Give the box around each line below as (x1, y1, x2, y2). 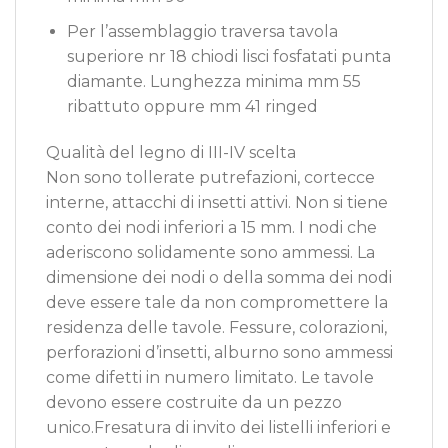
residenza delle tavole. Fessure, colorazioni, (46, 317, 387, 337)
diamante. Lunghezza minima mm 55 (66, 72, 361, 92)
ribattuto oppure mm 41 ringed (66, 97, 318, 117)
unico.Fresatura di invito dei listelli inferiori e (46, 417, 391, 437)
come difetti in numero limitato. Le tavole (46, 367, 374, 387)
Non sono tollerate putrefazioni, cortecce (46, 167, 375, 187)
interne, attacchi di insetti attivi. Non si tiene (46, 192, 388, 212)
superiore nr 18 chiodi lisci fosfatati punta (66, 47, 391, 67)
